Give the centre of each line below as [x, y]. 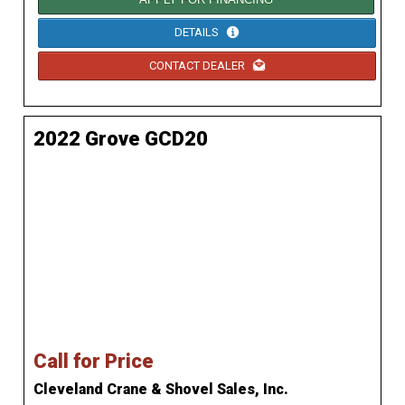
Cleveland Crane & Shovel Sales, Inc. [161, 390]
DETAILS [198, 32]
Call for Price [94, 362]
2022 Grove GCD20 [121, 139]
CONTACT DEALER [198, 65]
